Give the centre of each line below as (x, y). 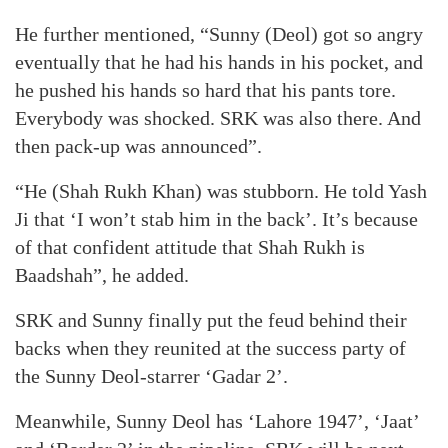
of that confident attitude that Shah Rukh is (190, 247)
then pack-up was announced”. (138, 146)
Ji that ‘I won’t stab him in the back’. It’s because (216, 219)
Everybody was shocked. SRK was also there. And (218, 118)
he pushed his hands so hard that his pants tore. (205, 90)
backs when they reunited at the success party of (210, 348)
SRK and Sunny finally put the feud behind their (211, 320)
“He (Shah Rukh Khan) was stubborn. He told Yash (221, 191)
